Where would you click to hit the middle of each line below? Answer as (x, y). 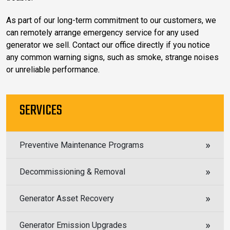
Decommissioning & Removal (72, 171)
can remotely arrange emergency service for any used (102, 32)
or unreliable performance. (53, 69)
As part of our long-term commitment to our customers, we (111, 20)
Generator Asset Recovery (67, 198)
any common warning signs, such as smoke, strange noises (112, 57)
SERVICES (41, 110)
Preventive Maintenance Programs (82, 145)
